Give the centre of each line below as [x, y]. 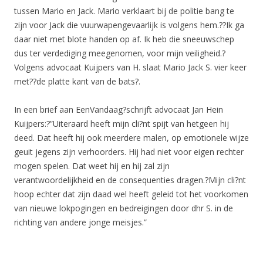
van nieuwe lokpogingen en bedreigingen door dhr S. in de [124, 208]
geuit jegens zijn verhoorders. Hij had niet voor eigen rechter [129, 151]
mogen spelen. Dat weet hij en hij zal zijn [92, 166]
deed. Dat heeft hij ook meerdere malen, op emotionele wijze [131, 137]
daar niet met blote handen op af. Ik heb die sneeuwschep [124, 39]
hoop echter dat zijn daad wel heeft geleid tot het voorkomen [131, 194]
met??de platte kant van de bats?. [77, 81]
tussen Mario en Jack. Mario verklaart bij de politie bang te [124, 11]
